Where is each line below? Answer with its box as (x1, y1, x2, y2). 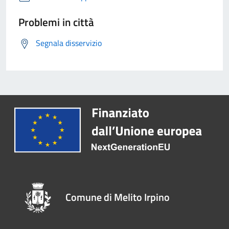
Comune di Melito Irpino (65, 189, 170, 205)
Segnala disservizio (36, 37, 102, 50)
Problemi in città (18, 14, 94, 31)
